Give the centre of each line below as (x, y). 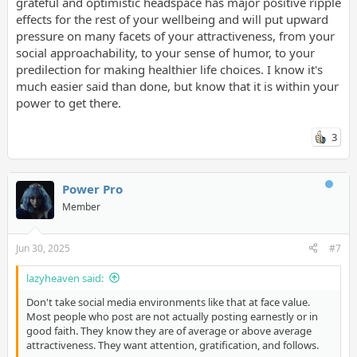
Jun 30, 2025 (43, 248)
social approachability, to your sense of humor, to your (165, 53)
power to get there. (68, 103)
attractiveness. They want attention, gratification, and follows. (172, 345)
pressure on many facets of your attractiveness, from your (175, 36)
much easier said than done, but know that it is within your (177, 86)
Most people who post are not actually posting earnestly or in (172, 316)
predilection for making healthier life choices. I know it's (169, 69)
